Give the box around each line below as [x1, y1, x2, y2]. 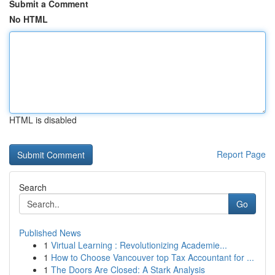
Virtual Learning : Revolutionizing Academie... [51, 239, 227, 251]
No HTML [9, 13, 48, 25]
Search [19, 181, 47, 193]
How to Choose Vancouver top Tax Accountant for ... [51, 251, 254, 263]
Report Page [217, 148, 266, 160]
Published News [19, 227, 81, 239]
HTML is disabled [9, 114, 77, 126]
